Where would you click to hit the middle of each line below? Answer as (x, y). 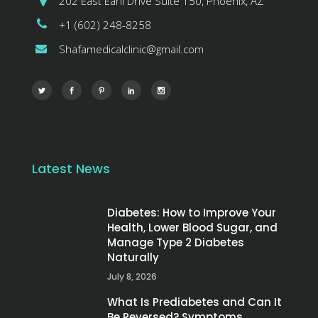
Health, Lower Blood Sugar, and (192, 228)
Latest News (71, 169)
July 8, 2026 (132, 277)
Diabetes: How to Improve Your (192, 213)
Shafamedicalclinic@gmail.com (131, 49)
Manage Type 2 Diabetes (176, 243)
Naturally (133, 258)
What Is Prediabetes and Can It (194, 302)
